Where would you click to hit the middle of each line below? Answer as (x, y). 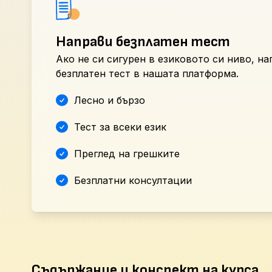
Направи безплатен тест (143, 42)
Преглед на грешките (127, 154)
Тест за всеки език (120, 127)
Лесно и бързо (110, 100)
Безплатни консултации (133, 180)
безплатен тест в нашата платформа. (147, 73)
